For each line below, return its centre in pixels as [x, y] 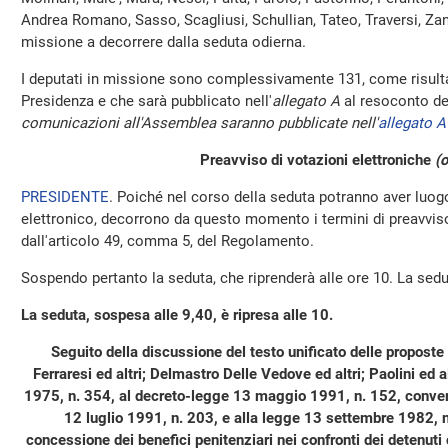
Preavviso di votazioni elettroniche [317, 160]
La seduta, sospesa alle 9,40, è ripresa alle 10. [177, 315]
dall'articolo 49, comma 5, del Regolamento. [167, 241]
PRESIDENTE [65, 197]
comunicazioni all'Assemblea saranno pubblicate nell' [199, 123]
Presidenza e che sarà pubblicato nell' [146, 101]
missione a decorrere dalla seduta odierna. [163, 42]
